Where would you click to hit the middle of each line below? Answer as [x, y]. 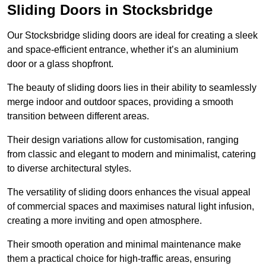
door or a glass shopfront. [60, 64]
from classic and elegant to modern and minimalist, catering [132, 154]
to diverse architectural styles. [69, 169]
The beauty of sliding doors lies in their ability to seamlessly [132, 88]
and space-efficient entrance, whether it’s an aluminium [123, 50]
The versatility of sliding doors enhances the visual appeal [129, 192]
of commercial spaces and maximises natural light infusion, [131, 207]
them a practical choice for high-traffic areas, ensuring [119, 259]
